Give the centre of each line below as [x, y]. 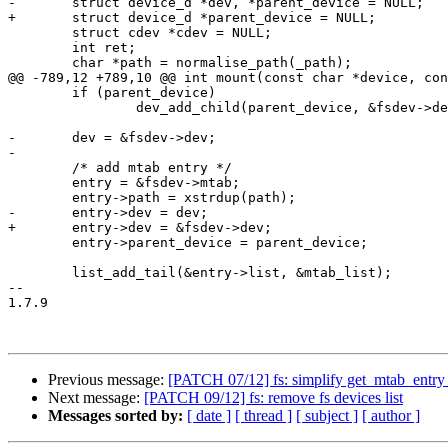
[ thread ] [263, 416]
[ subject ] [327, 416]
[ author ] [391, 416]
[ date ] [209, 416]
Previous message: [108, 380]
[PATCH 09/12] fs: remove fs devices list [273, 398]
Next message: [96, 398]
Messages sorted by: [115, 416]
